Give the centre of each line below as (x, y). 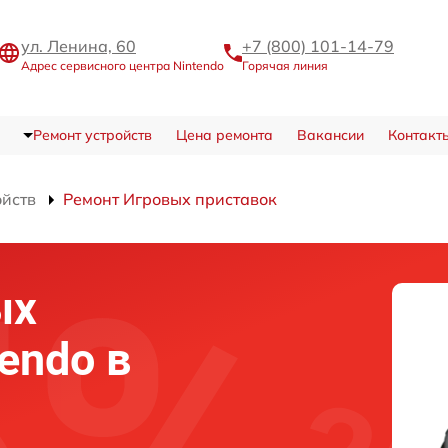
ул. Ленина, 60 (78, 45)
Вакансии (330, 135)
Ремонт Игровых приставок (170, 199)
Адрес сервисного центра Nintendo (122, 65)
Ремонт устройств (92, 135)
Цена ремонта (224, 135)
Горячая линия (285, 65)
